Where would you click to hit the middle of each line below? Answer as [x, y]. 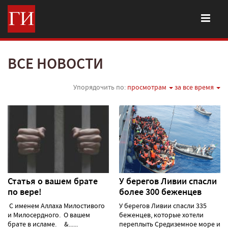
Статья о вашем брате [53, 181]
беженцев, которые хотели [161, 215]
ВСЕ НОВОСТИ [55, 64]
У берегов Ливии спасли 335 [163, 205]
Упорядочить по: [100, 87]
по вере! [25, 192]
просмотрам [148, 87]
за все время [195, 87]
